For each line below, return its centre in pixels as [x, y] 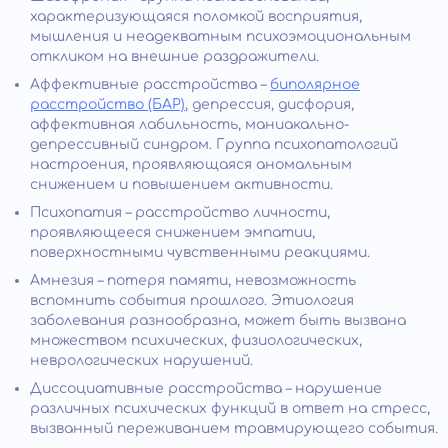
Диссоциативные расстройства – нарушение [206, 388]
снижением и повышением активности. [181, 184]
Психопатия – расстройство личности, [180, 212]
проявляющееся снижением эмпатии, [172, 232]
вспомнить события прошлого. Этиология [192, 300]
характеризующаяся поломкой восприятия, [196, 16]
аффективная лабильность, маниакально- [189, 124]
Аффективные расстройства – [150, 84]
